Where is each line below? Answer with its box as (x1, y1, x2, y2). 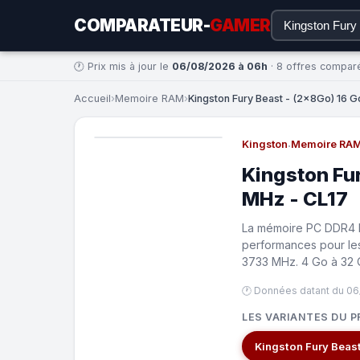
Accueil (74, 92, 111, 104)
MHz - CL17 (242, 187, 348, 211)
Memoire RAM (115, 92, 184, 104)
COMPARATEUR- (74, 15, 210, 35)
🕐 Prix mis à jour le (74, 59, 172, 72)
